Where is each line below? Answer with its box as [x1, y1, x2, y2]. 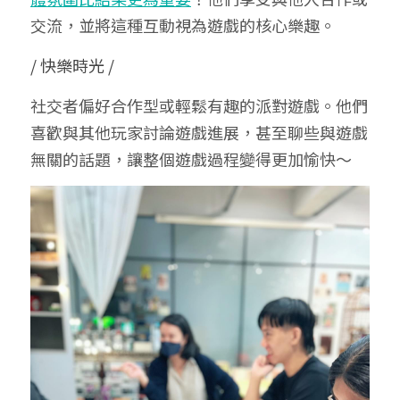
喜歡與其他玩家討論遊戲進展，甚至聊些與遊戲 [30, 121, 368, 144]
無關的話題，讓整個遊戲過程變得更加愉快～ [30, 147, 352, 171]
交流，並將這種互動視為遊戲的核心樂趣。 [30, 13, 336, 37]
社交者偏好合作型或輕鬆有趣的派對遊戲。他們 [30, 94, 368, 117]
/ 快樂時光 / [30, 54, 114, 77]
